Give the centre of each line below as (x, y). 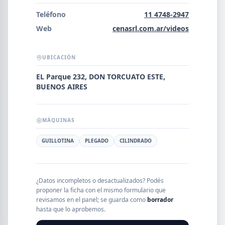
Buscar (21, 62)
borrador (160, 200)
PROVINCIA (33, 180)
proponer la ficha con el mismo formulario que (101, 190)
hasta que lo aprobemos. (71, 209)
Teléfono (51, 14)
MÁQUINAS (59, 120)
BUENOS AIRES (62, 87)
